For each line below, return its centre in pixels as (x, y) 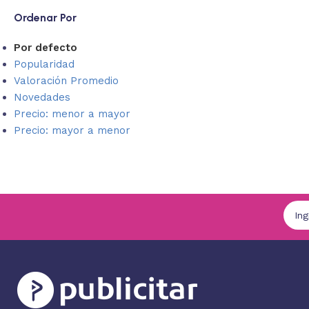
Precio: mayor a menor (72, 130)
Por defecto (46, 48)
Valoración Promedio (66, 81)
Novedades (42, 97)
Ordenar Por (45, 18)
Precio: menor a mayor (72, 114)
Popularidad (44, 64)
